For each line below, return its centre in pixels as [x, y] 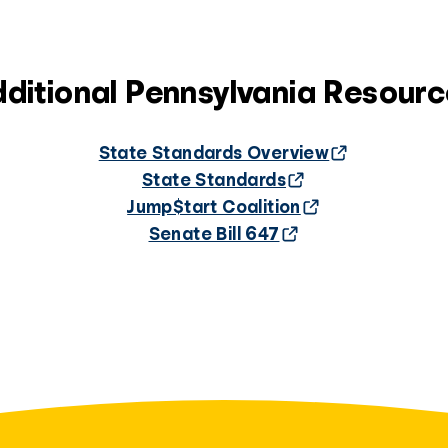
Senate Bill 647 [214, 233]
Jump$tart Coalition [214, 206]
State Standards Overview [214, 152]
